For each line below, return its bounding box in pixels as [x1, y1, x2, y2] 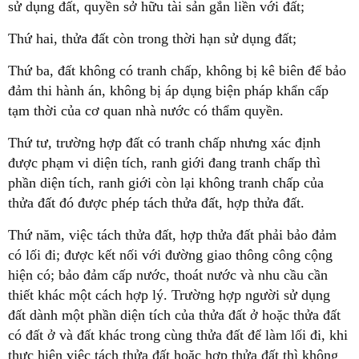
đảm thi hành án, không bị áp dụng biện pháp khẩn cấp [8, 82, 329, 99]
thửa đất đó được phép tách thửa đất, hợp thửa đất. [8, 194, 305, 211]
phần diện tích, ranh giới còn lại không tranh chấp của [8, 174, 324, 191]
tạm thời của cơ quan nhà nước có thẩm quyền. [8, 102, 288, 119]
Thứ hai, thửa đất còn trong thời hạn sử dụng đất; [8, 30, 296, 46]
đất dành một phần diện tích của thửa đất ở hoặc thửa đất [8, 306, 341, 323]
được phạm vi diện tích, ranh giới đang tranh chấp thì [8, 154, 321, 171]
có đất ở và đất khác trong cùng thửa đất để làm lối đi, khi [8, 326, 348, 343]
